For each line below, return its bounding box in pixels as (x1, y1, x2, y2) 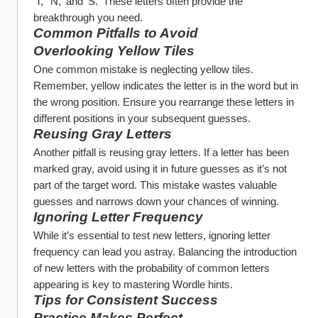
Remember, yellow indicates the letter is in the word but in (33, 79, 298, 92)
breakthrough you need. (33, 11, 143, 23)
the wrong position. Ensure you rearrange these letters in (33, 96, 294, 108)
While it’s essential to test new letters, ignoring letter (33, 229, 270, 241)
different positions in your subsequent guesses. (33, 112, 251, 124)
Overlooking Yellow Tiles (33, 43, 194, 58)
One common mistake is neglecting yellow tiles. (33, 63, 253, 75)
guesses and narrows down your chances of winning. (33, 195, 279, 207)
